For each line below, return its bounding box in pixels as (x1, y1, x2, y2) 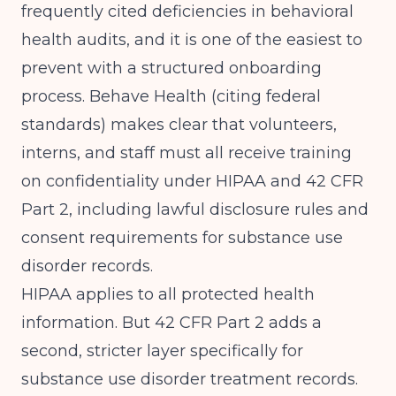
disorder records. (21, 256, 153, 276)
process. (21, 87, 89, 106)
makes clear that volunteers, (106, 115, 337, 134)
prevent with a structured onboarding (21, 58, 322, 78)
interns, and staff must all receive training (21, 143, 352, 163)
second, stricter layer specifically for (21, 341, 303, 361)
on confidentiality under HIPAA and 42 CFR (21, 171, 363, 191)
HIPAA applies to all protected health (21, 285, 315, 304)
